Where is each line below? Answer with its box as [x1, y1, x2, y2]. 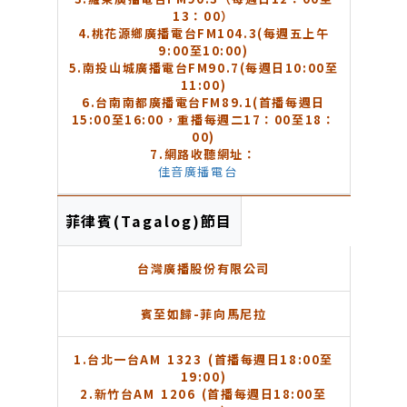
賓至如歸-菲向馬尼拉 [140, 305, 267, 323]
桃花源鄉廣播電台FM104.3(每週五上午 [91, 25, 330, 43]
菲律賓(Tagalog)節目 [65, 210, 233, 233]
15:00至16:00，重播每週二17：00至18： [71, 111, 336, 129]
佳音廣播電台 [157, 163, 238, 181]
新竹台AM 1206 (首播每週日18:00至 [94, 385, 327, 403]
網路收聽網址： [164, 145, 257, 164]
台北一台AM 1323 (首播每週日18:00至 [87, 351, 333, 369]
